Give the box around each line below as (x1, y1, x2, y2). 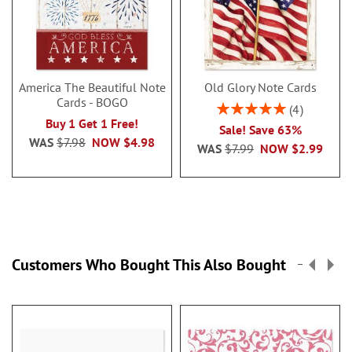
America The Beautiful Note (18, 79, 166, 95)
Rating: (216, 99, 250, 114)
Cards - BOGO (56, 94, 128, 110)
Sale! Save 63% (218, 122, 302, 137)
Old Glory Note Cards (203, 79, 317, 95)
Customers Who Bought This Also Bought (12, 255, 286, 275)
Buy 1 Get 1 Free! (46, 115, 138, 131)
